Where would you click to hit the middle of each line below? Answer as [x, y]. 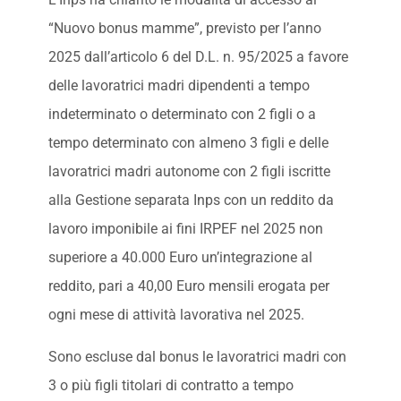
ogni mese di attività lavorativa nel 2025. [176, 315]
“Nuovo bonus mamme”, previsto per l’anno [184, 29]
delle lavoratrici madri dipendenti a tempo [179, 86]
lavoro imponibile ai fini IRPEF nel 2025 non [185, 229]
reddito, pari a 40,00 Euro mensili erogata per [188, 286]
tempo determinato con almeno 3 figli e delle [188, 143]
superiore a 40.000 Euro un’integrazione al [180, 258]
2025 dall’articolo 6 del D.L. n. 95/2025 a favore [198, 57]
